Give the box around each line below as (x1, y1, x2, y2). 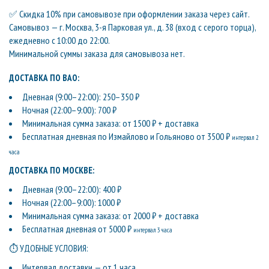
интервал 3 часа (133, 226, 172, 234)
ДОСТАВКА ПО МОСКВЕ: (9, 165, 94, 176)
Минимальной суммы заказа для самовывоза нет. (9, 47, 185, 59)
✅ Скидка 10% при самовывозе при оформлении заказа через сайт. (9, 8, 250, 20)
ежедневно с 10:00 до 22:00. (9, 34, 110, 46)
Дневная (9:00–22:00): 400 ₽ (22, 183, 121, 195)
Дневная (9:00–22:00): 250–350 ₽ (22, 91, 139, 103)
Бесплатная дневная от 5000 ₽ (22, 223, 133, 235)
